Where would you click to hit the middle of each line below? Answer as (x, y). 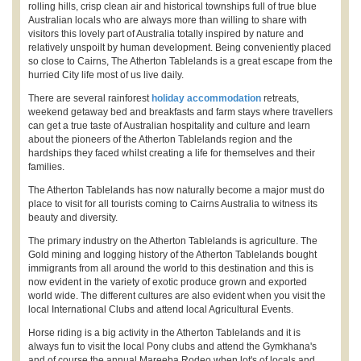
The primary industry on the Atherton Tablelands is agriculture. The (173, 241)
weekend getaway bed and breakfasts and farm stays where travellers (180, 112)
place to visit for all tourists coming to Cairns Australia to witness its (173, 204)
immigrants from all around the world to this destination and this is (171, 268)
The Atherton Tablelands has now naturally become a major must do (176, 190)
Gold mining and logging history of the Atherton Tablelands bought (172, 255)
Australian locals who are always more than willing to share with (168, 20)
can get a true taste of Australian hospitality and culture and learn (169, 126)
